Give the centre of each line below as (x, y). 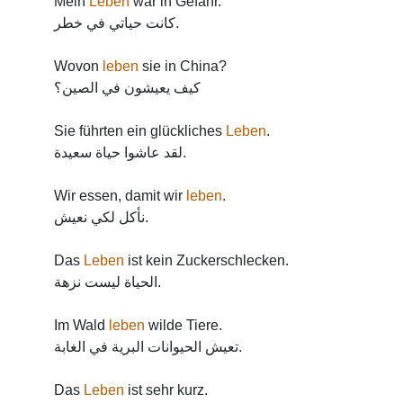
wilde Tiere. (184, 325)
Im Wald (81, 325)
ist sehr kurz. (166, 390)
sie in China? (183, 66)
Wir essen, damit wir (120, 196)
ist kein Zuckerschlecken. (206, 260)
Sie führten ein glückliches (140, 131)
